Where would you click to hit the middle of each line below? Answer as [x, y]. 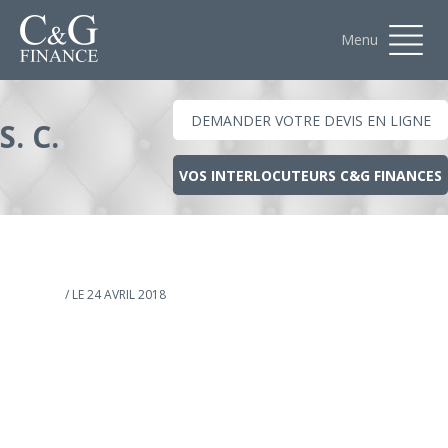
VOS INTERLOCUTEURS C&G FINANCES [310, 175]
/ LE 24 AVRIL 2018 [115, 294]
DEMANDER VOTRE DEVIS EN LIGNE [310, 120]
